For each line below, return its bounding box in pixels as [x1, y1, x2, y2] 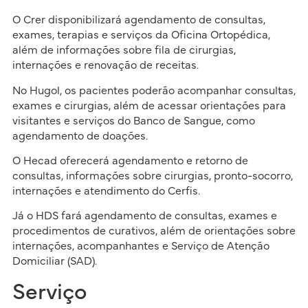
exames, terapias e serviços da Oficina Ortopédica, [12, 30, 270, 41]
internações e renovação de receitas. [12, 60, 199, 71]
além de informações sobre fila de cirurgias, [12, 45, 236, 56]
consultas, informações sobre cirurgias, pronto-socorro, [12, 170, 293, 181]
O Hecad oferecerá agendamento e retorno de [12, 155, 248, 166]
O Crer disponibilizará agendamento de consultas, [12, 14, 265, 26]
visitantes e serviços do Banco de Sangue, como [12, 115, 255, 126]
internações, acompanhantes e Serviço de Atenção [12, 241, 269, 252]
